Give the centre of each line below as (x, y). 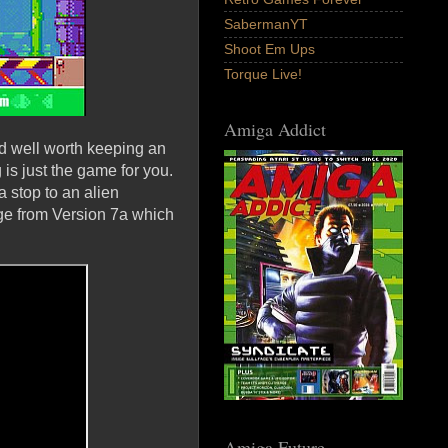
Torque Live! (263, 74)
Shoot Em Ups (269, 49)
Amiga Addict (275, 129)
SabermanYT (266, 24)
